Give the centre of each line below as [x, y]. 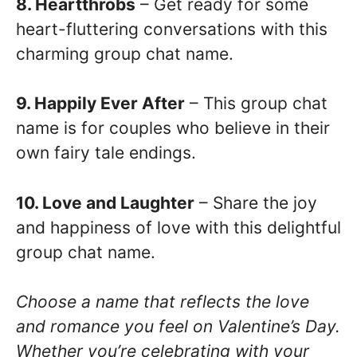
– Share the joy [256, 202]
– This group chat [256, 103]
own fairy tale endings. [106, 153]
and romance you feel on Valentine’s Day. [178, 326]
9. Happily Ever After [100, 103]
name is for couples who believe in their [173, 128]
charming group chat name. [125, 53]
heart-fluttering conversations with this [172, 29]
